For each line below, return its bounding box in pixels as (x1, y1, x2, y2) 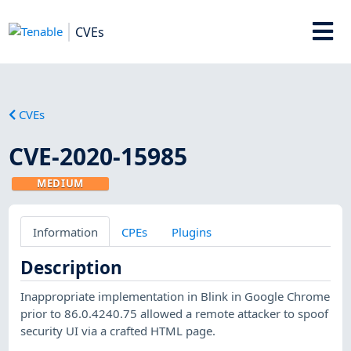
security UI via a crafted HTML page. (20, 322, 216, 338)
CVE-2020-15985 (9, 139, 188, 172)
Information (32, 223, 98, 240)
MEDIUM (37, 175, 85, 190)
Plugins (171, 223, 212, 240)
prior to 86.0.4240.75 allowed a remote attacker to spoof (20, 305, 329, 321)
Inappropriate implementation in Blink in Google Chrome (20, 288, 331, 304)
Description (20, 255, 123, 280)
